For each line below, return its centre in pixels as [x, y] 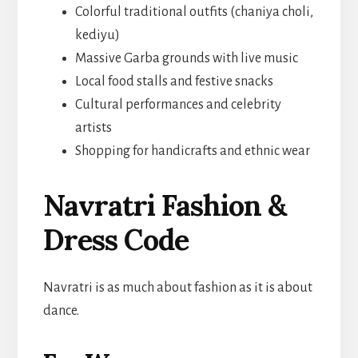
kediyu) [97, 35]
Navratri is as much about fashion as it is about [177, 287]
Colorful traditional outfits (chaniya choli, [194, 12]
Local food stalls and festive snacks [174, 81]
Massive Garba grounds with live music [186, 58]
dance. [61, 310]
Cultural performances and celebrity [178, 104]
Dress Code [115, 239]
